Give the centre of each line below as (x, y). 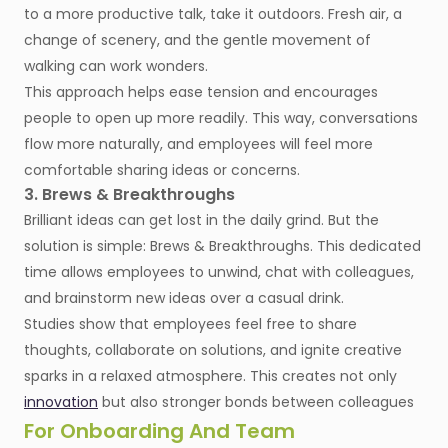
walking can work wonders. (116, 66)
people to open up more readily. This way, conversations (221, 118)
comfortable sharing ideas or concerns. (162, 170)
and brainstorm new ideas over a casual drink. (184, 298)
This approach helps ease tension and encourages (201, 92)
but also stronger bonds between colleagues (256, 402)
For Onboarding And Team (159, 431)
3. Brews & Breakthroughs (129, 195)
